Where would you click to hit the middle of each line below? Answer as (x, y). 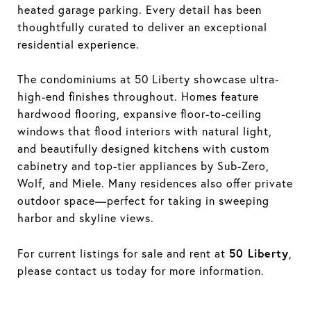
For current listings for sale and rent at (123, 253)
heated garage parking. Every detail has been (140, 10)
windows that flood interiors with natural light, (145, 131)
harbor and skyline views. (86, 218)
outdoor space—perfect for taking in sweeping (143, 201)
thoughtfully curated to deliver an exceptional (142, 27)
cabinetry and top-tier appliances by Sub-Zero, (143, 166)
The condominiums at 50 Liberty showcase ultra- (148, 79)
